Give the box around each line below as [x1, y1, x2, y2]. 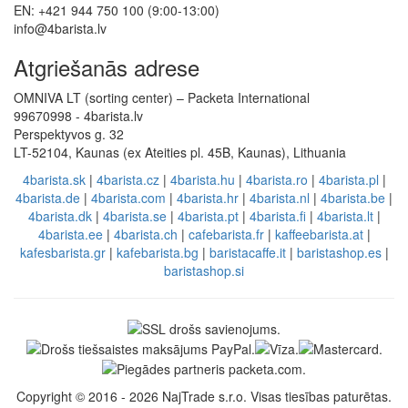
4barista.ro [245, 170, 308, 189]
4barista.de [15, 189, 80, 208]
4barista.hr [177, 189, 239, 208]
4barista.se [102, 207, 167, 226]
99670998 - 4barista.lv [14, 107, 143, 126]
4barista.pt [177, 207, 239, 226]
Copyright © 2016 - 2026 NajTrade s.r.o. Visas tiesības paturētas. [16, 387, 392, 406]
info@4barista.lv [14, 19, 107, 38]
